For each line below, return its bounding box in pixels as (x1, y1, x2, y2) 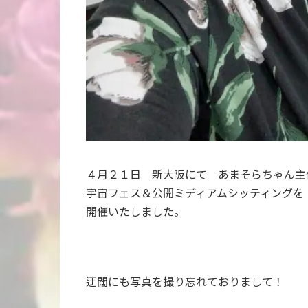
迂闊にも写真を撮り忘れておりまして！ (86, 274, 285, 288)
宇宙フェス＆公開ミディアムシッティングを (86, 186, 305, 199)
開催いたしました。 (86, 204, 186, 218)
